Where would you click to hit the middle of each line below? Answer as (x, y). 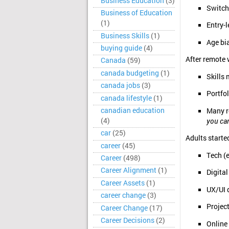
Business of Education (136, 13)
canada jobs (120, 86)
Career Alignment (129, 170)
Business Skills (125, 36)
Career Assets (123, 183)
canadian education (133, 110)
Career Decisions (128, 220)
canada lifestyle (126, 98)
